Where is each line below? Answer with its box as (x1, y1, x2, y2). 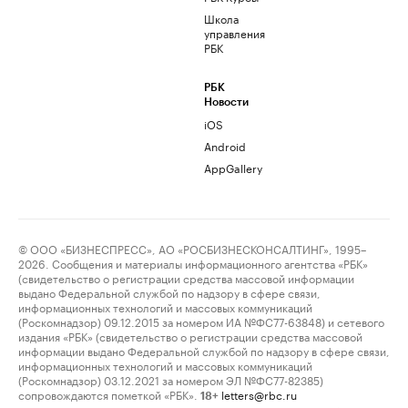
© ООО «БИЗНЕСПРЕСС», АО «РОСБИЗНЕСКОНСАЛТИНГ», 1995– (18, 240, 366, 257)
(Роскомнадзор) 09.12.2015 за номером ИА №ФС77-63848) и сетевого (18, 312, 384, 330)
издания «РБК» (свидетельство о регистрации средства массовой (18, 327, 362, 344)
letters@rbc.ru (221, 385, 297, 403)
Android (204, 137, 246, 154)
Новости (204, 97, 249, 107)
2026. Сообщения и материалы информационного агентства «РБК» (18, 254, 368, 271)
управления (204, 24, 265, 41)
